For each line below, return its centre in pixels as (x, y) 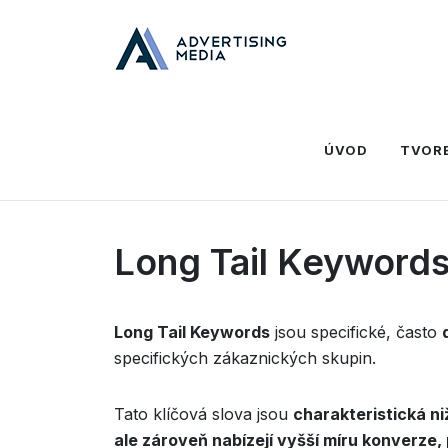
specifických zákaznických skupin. (245, 358)
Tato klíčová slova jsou (203, 414)
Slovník (200, 135)
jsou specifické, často (356, 332)
